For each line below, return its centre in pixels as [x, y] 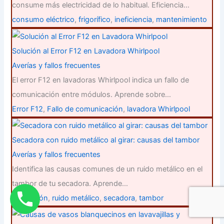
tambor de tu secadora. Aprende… [70, 184]
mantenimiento [182, 20]
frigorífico [95, 20]
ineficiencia [133, 20]
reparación [30, 198]
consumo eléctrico [43, 20]
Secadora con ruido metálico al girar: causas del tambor [106, 140]
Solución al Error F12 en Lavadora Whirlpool [86, 51]
